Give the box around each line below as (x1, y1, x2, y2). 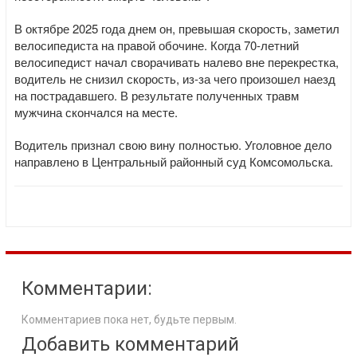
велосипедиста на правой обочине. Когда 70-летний (14, 37, 299, 53)
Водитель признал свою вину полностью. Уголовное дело (14, 136, 331, 153)
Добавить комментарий (22, 333, 239, 355)
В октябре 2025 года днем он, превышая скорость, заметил (14, 20, 339, 37)
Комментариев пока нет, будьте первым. (22, 313, 237, 326)
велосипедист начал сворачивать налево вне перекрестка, (14, 53, 339, 70)
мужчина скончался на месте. (14, 104, 178, 120)
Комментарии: (22, 277, 152, 300)
